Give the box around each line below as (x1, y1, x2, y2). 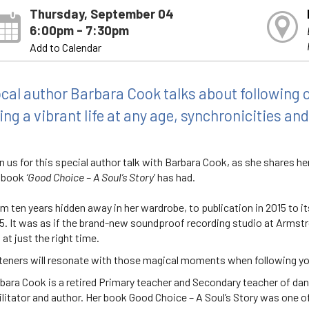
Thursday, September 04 (30, 5, 175, 21)
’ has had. (153, 170, 197, 183)
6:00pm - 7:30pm (30, 21, 130, 38)
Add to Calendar (30, 40, 102, 54)
